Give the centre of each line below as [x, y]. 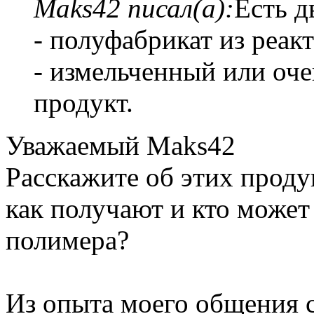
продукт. [83, 102]
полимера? [67, 240]
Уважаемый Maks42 [121, 145]
